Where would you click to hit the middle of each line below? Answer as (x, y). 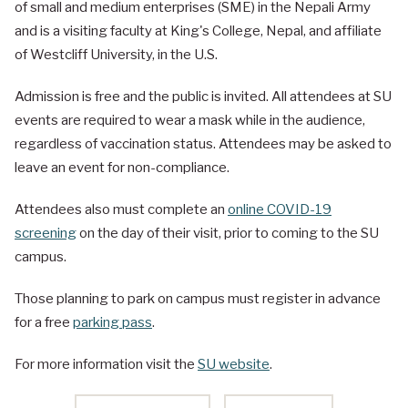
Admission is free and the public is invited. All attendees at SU (203, 97)
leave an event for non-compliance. (122, 168)
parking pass (112, 323)
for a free (44, 323)
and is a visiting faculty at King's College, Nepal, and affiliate (198, 31)
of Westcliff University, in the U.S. (116, 55)
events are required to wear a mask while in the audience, (190, 121)
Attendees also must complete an (121, 210)
